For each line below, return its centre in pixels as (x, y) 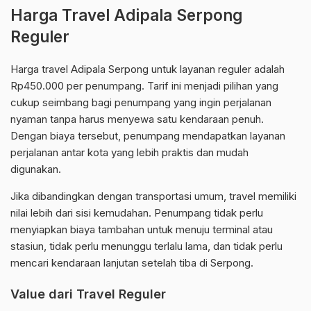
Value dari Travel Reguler (88, 294)
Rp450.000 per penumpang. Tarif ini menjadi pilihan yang (144, 86)
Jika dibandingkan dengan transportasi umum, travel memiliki (153, 196)
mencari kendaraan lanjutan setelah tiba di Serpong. (132, 263)
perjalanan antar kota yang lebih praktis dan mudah (129, 153)
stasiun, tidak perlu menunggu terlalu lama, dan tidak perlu (146, 246)
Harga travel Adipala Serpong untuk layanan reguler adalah (148, 69)
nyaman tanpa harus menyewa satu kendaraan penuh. (137, 119)
